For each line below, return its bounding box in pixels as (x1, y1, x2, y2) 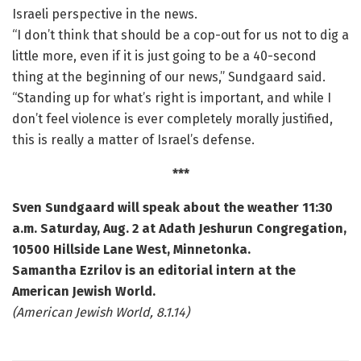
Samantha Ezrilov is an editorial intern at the (12, 263, 296, 279)
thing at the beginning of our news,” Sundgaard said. (12, 69, 326, 85)
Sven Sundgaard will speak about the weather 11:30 (12, 200, 333, 216)
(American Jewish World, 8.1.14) (12, 305, 189, 321)
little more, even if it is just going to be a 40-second (12, 48, 317, 64)
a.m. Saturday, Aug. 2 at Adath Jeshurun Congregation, (12, 221, 346, 237)
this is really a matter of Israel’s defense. (12, 132, 255, 148)
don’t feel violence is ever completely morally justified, (12, 111, 333, 127)
